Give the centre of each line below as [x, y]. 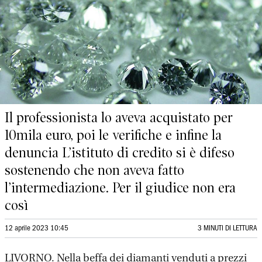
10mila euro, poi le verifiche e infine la [113, 135]
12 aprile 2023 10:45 [37, 228]
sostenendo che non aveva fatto [94, 170]
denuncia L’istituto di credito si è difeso [120, 153]
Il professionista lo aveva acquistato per [119, 118]
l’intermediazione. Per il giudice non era [120, 188]
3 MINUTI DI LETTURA [227, 228]
